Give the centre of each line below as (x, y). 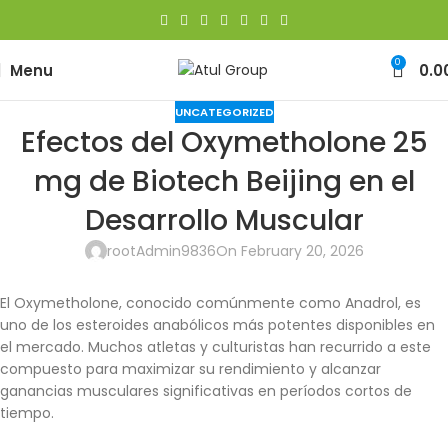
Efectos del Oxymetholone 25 (224, 143)
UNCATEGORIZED (224, 112)
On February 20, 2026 (289, 251)
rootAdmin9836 (161, 251)
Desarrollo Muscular (224, 221)
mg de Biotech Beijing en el (224, 182)
